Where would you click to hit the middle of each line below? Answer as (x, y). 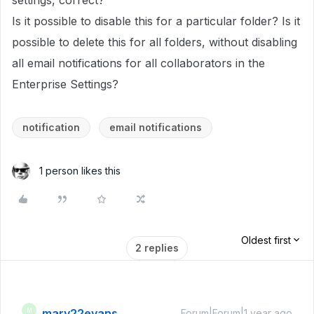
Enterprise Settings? (67, 84)
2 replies (157, 248)
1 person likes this (80, 171)
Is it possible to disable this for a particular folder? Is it (156, 21)
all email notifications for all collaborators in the (138, 63)
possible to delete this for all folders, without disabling (155, 42)
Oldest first (266, 240)
